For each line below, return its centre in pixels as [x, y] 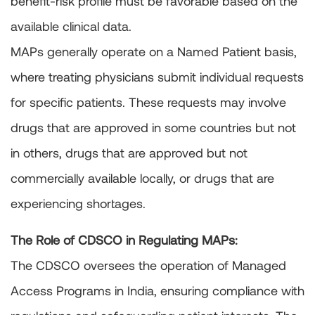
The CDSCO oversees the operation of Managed [148, 265]
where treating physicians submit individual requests [157, 77]
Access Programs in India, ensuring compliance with [157, 291]
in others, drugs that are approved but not [129, 153]
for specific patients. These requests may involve [148, 102]
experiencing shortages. [78, 204]
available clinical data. [71, 26]
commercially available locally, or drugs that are [142, 178]
